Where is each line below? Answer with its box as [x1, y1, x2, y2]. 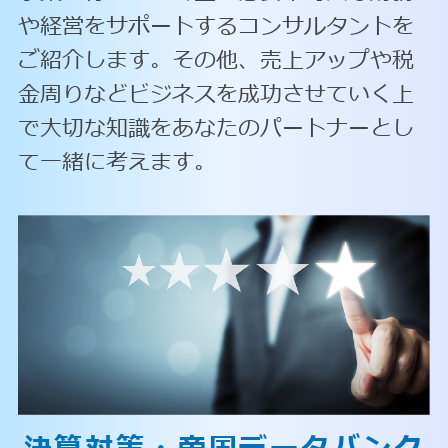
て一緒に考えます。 [17, 145, 216, 180]
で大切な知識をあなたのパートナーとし [17, 111, 414, 146]
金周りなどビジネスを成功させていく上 [17, 77, 414, 112]
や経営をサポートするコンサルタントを [17, 9, 414, 44]
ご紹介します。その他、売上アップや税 [17, 43, 414, 78]
